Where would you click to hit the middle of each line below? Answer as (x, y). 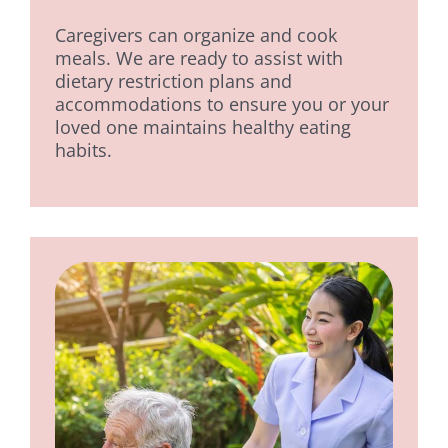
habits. (83, 150)
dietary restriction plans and (173, 81)
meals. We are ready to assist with (198, 58)
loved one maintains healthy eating (202, 127)
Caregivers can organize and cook (195, 35)
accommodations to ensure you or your (221, 104)
